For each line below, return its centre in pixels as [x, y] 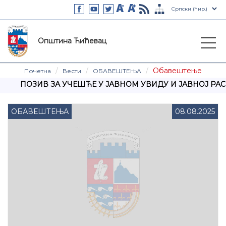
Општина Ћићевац [72, 41]
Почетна [38, 71]
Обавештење [177, 70]
